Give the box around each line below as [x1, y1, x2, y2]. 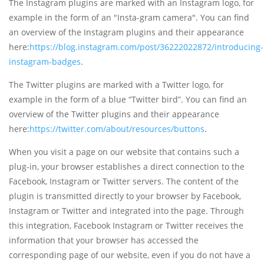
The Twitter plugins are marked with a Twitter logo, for [9, 79, 224, 91]
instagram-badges [9, 56, 81, 68]
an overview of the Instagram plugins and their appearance [9, 27, 244, 38]
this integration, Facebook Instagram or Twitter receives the [9, 220, 243, 232]
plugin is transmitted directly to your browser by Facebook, [9, 190, 241, 202]
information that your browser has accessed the [9, 235, 199, 246]
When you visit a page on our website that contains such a [9, 146, 239, 158]
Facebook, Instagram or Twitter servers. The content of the [9, 176, 239, 187]
